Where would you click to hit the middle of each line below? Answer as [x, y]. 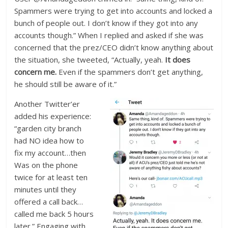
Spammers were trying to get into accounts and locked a [113, 11]
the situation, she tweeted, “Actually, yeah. [90, 60]
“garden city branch [48, 129]
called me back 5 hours [54, 214]
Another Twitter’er [47, 104]
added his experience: [53, 116]
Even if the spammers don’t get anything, [130, 72]
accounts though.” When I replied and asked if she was [109, 35]
